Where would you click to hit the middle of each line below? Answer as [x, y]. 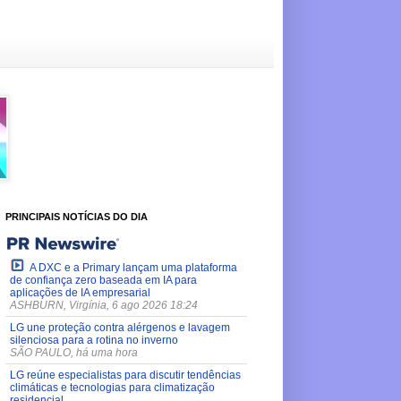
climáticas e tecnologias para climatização [112, 387]
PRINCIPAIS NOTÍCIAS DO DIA [77, 216]
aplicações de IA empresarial [80, 292]
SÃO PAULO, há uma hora [74, 352]
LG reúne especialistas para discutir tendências [125, 375]
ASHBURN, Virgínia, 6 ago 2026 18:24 [104, 305]
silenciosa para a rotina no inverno [94, 340]
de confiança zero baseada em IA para [103, 280]
